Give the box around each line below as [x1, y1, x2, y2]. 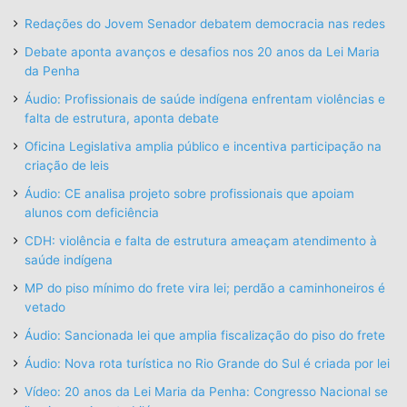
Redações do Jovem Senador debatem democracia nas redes [25, 15, 385, 31]
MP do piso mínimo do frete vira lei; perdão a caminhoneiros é [25, 280, 385, 295]
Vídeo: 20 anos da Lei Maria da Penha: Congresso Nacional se [25, 383, 388, 399]
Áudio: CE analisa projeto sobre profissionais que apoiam [25, 185, 354, 201]
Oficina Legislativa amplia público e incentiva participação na [25, 138, 382, 154]
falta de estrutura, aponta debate [25, 110, 219, 125]
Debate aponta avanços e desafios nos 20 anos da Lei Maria [25, 44, 380, 59]
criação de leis [25, 157, 109, 173]
